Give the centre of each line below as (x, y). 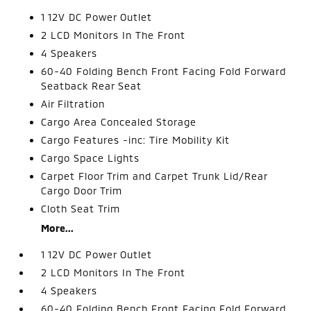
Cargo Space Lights (91, 158)
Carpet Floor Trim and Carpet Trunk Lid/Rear (154, 176)
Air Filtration (73, 103)
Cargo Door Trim (82, 190)
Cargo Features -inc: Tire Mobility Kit (136, 140)
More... (58, 228)
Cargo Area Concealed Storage (119, 121)
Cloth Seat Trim (81, 208)
